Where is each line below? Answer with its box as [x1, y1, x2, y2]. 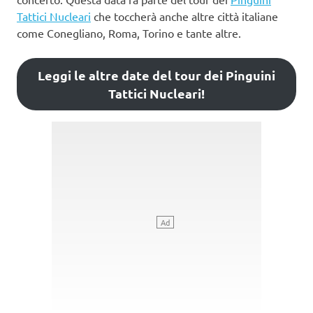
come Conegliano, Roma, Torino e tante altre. [17, 25, 241, 40]
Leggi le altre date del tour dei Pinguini [38, 66, 275, 83]
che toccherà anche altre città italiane [91, 8, 278, 23]
